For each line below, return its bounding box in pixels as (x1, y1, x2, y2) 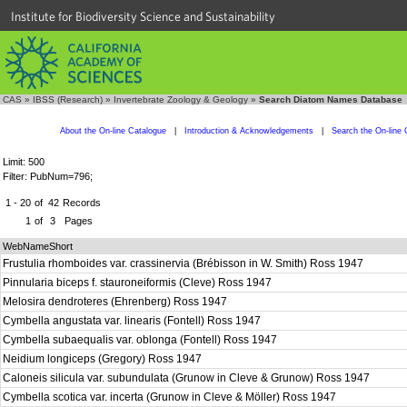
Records (63, 197, 101, 208)
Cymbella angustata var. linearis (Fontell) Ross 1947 (3, 314, 263, 327)
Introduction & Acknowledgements (184, 126, 313, 135)
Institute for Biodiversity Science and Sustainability (11, 9, 275, 24)
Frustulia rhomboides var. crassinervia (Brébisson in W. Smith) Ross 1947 (3, 257, 366, 270)
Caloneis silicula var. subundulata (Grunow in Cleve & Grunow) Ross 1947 (3, 372, 372, 384)
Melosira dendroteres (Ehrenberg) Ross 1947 (3, 295, 230, 308)
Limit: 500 (3, 156, 45, 167)
